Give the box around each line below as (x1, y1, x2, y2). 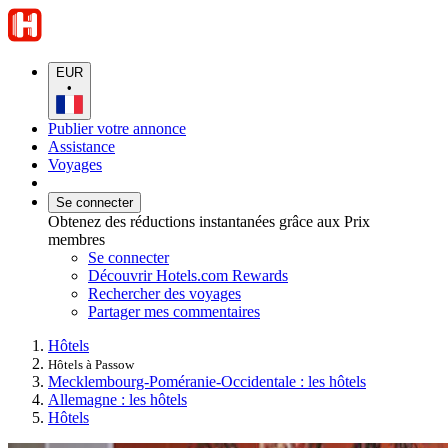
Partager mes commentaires (88, 302, 260, 320)
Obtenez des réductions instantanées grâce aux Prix (48, 212, 370, 230)
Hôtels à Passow (48, 356, 134, 372)
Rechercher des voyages (88, 284, 241, 302)
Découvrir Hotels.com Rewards (88, 266, 288, 284)
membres (48, 230, 105, 248)
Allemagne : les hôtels (48, 390, 187, 408)
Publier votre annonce (48, 119, 186, 137)
